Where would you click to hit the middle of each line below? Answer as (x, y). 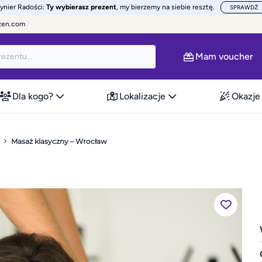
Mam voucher (224, 56)
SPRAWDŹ (244, 7)
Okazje (246, 96)
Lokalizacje (142, 96)
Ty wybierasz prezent (81, 7)
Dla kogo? (32, 96)
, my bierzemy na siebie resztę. (166, 7)
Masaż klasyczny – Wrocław (59, 141)
